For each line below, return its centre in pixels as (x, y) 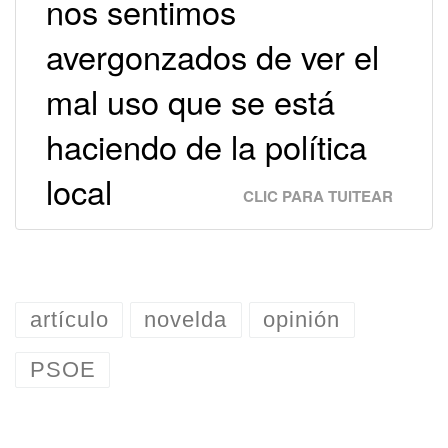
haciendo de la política (206, 145)
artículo (69, 320)
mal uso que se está (190, 100)
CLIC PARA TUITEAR (318, 195)
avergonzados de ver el (212, 55)
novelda (186, 320)
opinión (302, 320)
